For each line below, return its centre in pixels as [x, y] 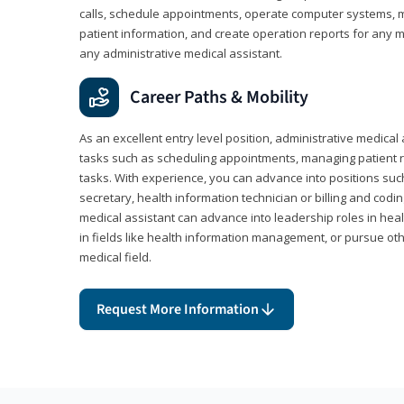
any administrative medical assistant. [181, 54]
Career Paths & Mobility [219, 98]
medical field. [115, 257]
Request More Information [178, 310]
